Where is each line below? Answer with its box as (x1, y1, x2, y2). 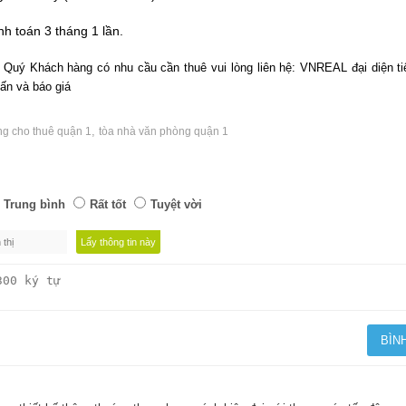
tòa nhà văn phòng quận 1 (99, 124, 228, 138)
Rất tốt (90, 197, 126, 211)
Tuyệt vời (150, 197, 202, 211)
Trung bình (4, 197, 65, 211)
